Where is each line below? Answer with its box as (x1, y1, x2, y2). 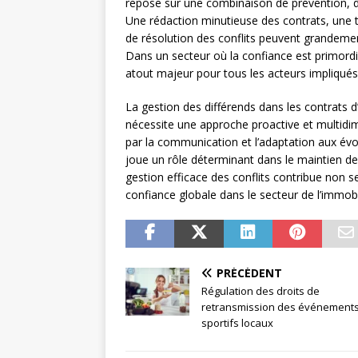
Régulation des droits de (201, 284, 320, 299)
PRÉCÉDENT (217, 265, 282, 281)
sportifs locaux (201, 316, 273, 331)
